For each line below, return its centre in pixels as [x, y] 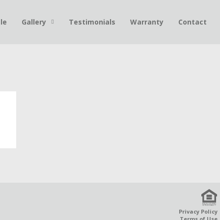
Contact [192, 22]
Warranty [147, 22]
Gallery [34, 22]
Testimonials [92, 22]
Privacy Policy [198, 211]
